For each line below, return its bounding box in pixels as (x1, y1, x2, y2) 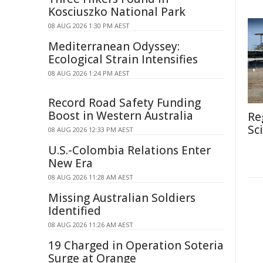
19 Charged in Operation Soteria (48, 238, 224, 253)
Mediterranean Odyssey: (48, 39, 180, 54)
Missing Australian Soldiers (48, 190, 195, 205)
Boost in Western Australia (48, 108, 193, 123)
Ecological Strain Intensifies (48, 52, 198, 67)
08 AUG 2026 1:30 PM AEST (48, 21, 130, 30)
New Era (48, 156, 93, 171)
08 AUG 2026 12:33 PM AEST (48, 125, 133, 134)
